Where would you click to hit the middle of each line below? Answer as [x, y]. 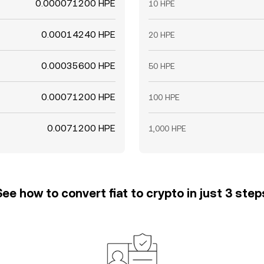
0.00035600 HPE [78, 66]
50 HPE [162, 66]
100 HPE [164, 97]
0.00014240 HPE [78, 34]
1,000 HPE [167, 128]
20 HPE [162, 35]
